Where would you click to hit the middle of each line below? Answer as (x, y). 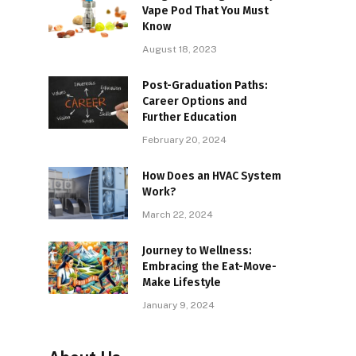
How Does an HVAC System (212, 176)
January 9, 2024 (178, 305)
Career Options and (195, 101)
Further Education (190, 117)
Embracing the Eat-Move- (209, 266)
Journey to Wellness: (197, 250)
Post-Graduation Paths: (205, 85)
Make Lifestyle (182, 282)
